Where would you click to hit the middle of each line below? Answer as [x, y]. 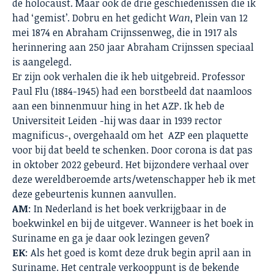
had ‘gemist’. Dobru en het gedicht [91, 18]
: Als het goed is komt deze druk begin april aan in [138, 253]
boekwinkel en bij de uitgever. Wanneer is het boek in [133, 224]
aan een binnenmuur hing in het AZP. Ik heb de [118, 106]
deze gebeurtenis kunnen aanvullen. [94, 194]
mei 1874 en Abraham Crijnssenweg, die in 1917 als [125, 33]
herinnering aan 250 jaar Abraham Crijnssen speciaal [133, 47]
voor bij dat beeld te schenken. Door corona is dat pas [132, 150]
